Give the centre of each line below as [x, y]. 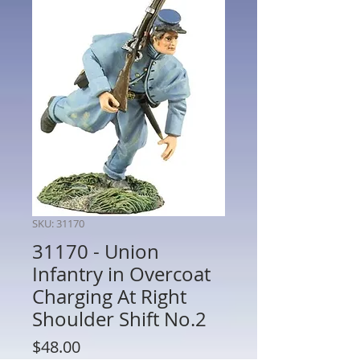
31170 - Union [96, 251]
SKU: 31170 [58, 223]
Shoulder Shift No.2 [119, 319]
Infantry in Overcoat [121, 274]
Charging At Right [109, 296]
